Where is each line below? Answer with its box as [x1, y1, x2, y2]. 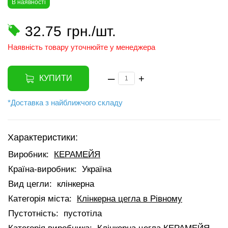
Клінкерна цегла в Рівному [77, 194, 182, 204]
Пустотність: [8, 209, 59, 218]
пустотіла [64, 209, 102, 218]
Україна [82, 164, 111, 174]
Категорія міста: [8, 194, 72, 204]
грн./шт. [67, 23, 116, 39]
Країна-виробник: [8, 164, 77, 174]
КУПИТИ [39, 74, 72, 82]
